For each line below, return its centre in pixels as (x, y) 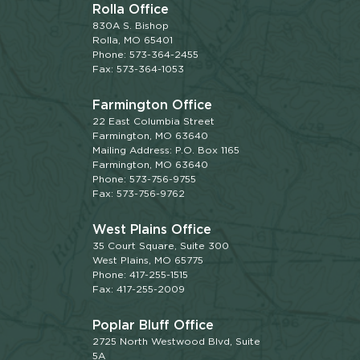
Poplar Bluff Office (153, 325)
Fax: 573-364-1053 (139, 69)
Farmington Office (153, 105)
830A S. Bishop (131, 26)
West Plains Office (152, 230)
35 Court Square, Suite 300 (161, 246)
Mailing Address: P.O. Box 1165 (166, 150)
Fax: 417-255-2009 (139, 289)
